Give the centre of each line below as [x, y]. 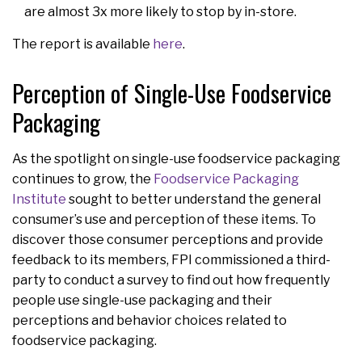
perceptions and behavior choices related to [149, 320]
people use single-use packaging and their [142, 300]
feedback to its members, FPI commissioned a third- [171, 259]
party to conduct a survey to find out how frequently [171, 280]
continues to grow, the [83, 179]
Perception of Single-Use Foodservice [172, 93]
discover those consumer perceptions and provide [168, 239]
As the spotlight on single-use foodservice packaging [176, 158]
